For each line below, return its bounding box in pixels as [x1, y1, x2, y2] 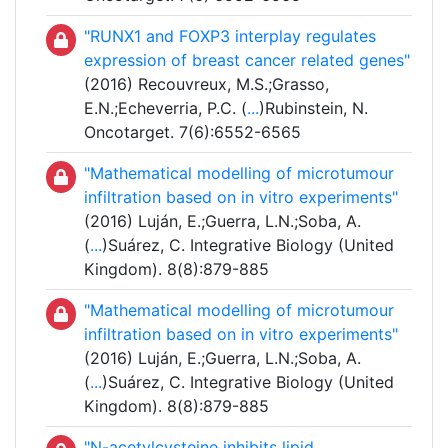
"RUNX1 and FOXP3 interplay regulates [84, 26, 376, 47]
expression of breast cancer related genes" [84, 50, 410, 71]
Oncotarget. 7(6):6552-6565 [84, 122, 301, 143]
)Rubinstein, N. [259, 98, 368, 119]
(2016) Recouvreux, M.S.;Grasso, [84, 74, 329, 95]
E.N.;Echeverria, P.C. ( [84, 98, 247, 119]
